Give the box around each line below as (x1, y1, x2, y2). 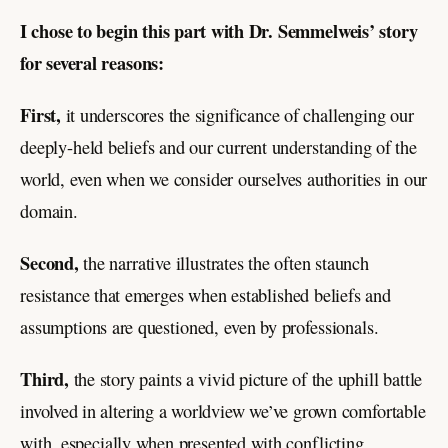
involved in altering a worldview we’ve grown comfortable (20, 398, 426, 423)
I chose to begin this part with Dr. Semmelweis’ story (20, 16, 418, 44)
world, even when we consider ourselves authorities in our (20, 166, 428, 191)
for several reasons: (20, 48, 165, 76)
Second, (20, 248, 79, 276)
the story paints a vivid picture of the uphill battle (69, 366, 423, 391)
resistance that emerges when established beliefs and (20, 282, 391, 307)
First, (20, 100, 62, 128)
